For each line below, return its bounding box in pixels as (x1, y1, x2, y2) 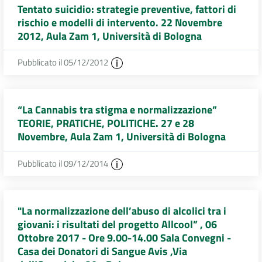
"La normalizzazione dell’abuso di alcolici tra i (18, 203, 226, 219)
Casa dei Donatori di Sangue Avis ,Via (18, 243, 187, 259)
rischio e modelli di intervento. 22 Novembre (18, 14, 222, 30)
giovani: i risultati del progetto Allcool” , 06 (18, 216, 217, 232)
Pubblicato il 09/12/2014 (18, 156, 110, 170)
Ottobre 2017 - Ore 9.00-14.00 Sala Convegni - (18, 230, 231, 246)
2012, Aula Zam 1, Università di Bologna (18, 27, 202, 44)
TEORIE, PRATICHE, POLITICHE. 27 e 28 (18, 115, 194, 132)
